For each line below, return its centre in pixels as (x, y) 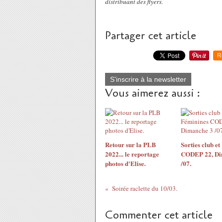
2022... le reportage (132, 154)
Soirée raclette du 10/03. (144, 188)
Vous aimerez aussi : (153, 93)
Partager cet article (151, 36)
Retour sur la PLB (131, 144)
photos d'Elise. (125, 163)
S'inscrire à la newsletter (148, 79)
